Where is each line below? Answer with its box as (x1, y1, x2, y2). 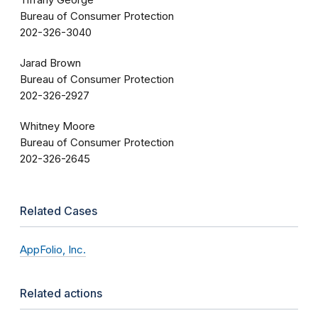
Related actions (20, 286, 102, 301)
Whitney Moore (20, 120, 95, 133)
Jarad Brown (20, 57, 81, 70)
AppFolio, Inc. (20, 243, 86, 257)
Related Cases (20, 204, 97, 219)
